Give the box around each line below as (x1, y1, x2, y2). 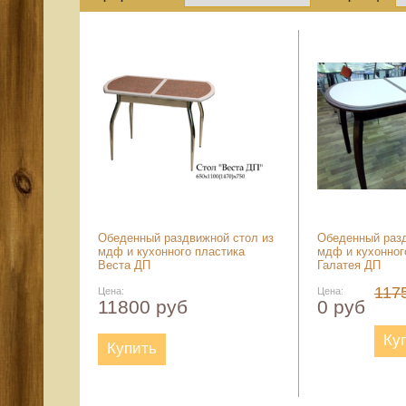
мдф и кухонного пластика (98, 245, 245, 258)
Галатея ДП (316, 258, 381, 272)
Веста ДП (98, 258, 150, 272)
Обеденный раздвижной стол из (98, 231, 274, 245)
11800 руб (98, 296, 188, 317)
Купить (107, 340, 157, 357)
